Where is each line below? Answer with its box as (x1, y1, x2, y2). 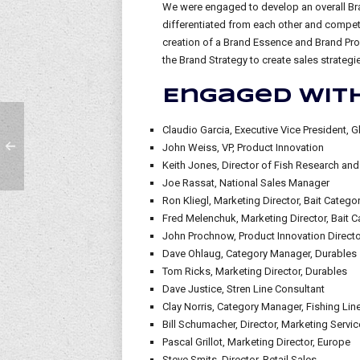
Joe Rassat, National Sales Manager (162, 177, 329, 189)
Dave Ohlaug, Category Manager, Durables (162, 247, 357, 260)
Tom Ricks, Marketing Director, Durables (162, 265, 347, 277)
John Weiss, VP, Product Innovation (162, 141, 324, 153)
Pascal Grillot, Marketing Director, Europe (162, 336, 350, 348)
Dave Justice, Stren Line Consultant (162, 283, 325, 295)
